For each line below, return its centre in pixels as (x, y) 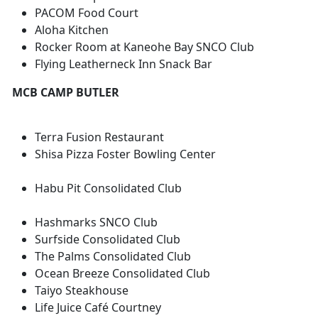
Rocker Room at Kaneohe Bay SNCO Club (144, 47)
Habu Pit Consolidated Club (108, 188)
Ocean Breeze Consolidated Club (122, 274)
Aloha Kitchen (72, 30)
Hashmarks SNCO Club (163, 223)
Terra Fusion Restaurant (166, 137)
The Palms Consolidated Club (113, 257)
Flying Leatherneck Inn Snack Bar (124, 64)
